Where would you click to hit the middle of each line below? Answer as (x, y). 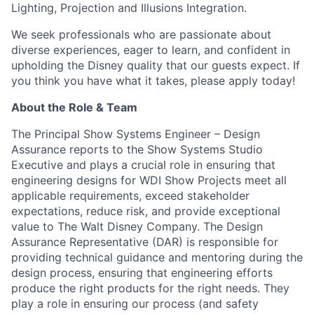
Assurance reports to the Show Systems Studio (137, 149)
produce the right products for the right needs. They (150, 288)
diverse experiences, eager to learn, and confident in (151, 50)
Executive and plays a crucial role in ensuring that (143, 165)
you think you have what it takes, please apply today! (153, 81)
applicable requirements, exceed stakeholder (130, 196)
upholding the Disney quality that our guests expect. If (156, 65)
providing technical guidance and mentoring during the (157, 257)
